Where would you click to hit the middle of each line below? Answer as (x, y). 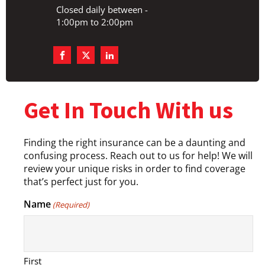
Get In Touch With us (128, 110)
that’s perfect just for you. (81, 182)
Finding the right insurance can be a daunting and (135, 143)
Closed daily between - (102, 9)
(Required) (71, 205)
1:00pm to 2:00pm (95, 22)
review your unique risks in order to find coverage (135, 169)
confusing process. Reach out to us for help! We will (138, 156)
